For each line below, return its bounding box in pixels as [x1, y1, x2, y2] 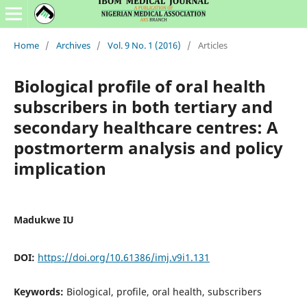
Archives [56, 38, 90, 51]
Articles [197, 38, 228, 51]
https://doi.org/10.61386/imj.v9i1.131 [37, 250, 210, 264]
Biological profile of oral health [13, 74, 266, 97]
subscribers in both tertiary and [13, 95, 273, 118]
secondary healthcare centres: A [13, 115, 278, 138]
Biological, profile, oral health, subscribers [66, 284, 262, 298]
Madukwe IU [13, 212, 74, 226]
